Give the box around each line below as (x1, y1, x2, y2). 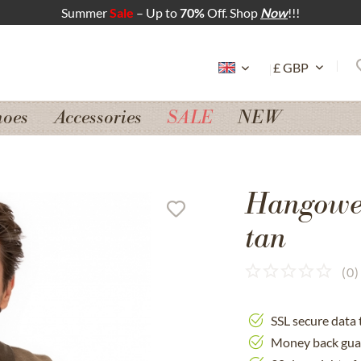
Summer (61, 5, 110, 20)
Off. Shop (205, 5, 260, 20)
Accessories (53, 110, 142, 129)
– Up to (136, 5, 180, 20)
